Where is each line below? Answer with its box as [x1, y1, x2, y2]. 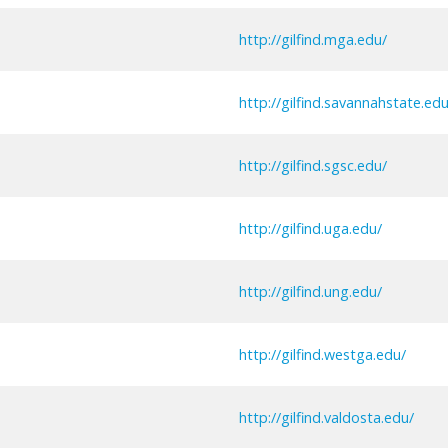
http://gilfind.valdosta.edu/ [239, 407, 414, 427]
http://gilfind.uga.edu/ [239, 218, 382, 238]
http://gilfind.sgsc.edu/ [239, 155, 387, 175]
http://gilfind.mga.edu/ [239, 29, 387, 49]
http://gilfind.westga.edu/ [239, 344, 406, 364]
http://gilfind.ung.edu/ [239, 281, 382, 301]
